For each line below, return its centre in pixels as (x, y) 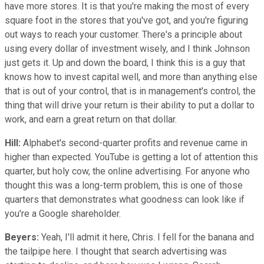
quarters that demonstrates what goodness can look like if (125, 199)
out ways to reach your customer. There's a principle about (123, 34)
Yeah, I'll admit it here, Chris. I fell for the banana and (146, 237)
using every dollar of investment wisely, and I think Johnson (127, 48)
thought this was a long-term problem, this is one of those (124, 185)
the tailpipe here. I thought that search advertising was (116, 251)
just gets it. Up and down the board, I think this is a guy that (125, 62)
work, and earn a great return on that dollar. (91, 119)
